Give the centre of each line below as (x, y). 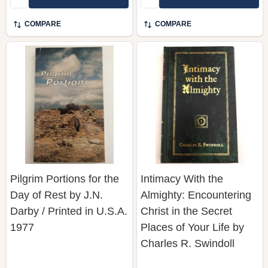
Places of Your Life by (192, 227)
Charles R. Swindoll (188, 243)
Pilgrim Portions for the (65, 179)
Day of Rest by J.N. (57, 195)
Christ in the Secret (186, 211)
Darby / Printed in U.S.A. (69, 211)
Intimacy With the (182, 179)
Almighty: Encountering (196, 195)
